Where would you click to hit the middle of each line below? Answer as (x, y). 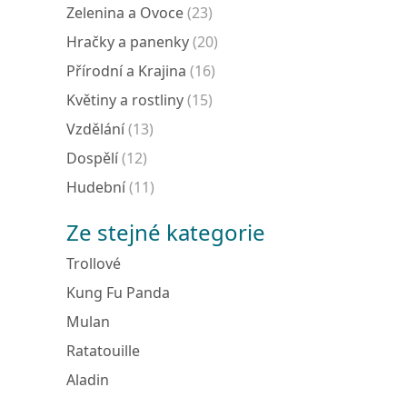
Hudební (96, 187)
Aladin (88, 380)
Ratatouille (103, 351)
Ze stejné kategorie (166, 232)
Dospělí (92, 158)
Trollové (94, 263)
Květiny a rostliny (125, 100)
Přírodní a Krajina (126, 71)
